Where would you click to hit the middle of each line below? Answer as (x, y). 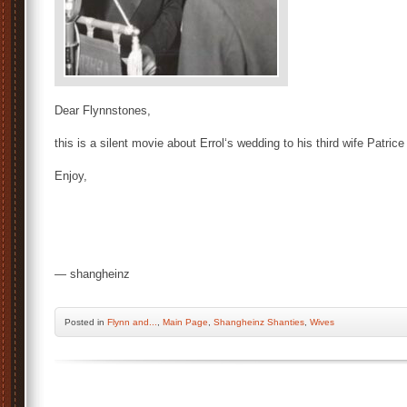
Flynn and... (132, 322)
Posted (81, 322)
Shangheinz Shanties (259, 322)
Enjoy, (71, 176)
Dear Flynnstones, (103, 110)
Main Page (185, 322)
